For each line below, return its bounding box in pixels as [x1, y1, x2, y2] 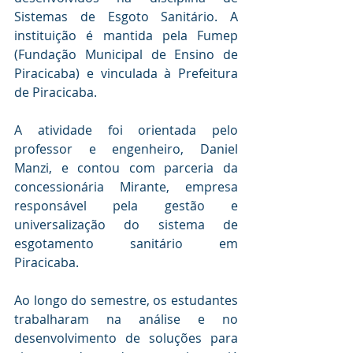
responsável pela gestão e [14, 197, 238, 214]
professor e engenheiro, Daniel [14, 140, 238, 158]
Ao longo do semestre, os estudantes [14, 292, 238, 309]
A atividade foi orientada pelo [14, 121, 238, 139]
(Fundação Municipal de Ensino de [14, 46, 238, 63]
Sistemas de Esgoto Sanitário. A [14, 8, 238, 25]
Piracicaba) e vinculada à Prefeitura [14, 65, 238, 82]
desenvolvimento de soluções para [14, 329, 238, 347]
